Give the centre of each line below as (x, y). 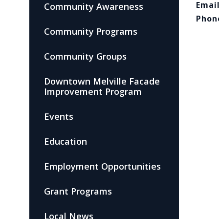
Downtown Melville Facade (102, 81)
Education (66, 141)
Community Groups (85, 56)
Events (59, 116)
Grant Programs (78, 191)
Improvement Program (93, 91)
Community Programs (91, 31)
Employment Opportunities (102, 166)
